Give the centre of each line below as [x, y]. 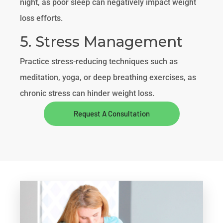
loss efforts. [42, 18]
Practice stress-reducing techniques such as [99, 61]
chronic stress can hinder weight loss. [87, 93]
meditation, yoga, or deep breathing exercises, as [108, 77]
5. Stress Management [102, 41]
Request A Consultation [111, 113]
